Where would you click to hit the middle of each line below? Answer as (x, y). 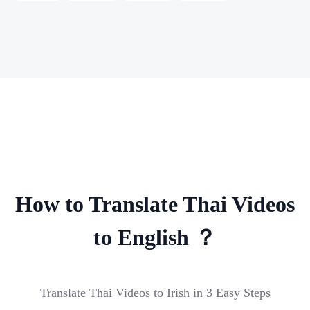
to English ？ (155, 237)
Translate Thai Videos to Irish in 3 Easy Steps (155, 292)
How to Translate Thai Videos (155, 204)
